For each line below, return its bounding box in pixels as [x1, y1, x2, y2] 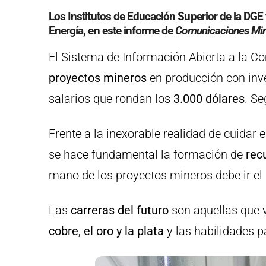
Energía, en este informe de [49, 23, 176, 37]
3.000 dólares [170, 91, 245, 106]
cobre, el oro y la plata [49, 223, 167, 238]
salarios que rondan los [49, 91, 170, 106]
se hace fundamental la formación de [49, 147, 243, 161]
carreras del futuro [71, 202, 172, 217]
